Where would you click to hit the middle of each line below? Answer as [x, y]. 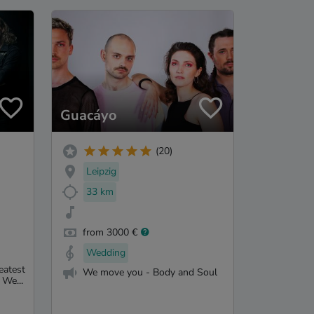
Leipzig [101, 172]
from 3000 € [110, 232]
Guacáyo [89, 115]
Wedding [106, 252]
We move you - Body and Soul [150, 273]
